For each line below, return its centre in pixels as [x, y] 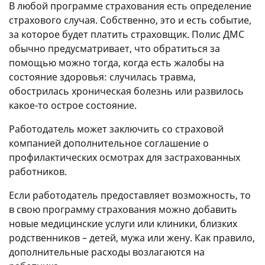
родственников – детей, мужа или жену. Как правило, [132, 238]
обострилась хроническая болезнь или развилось [126, 91]
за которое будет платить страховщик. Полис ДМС [127, 35]
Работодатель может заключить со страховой [116, 129]
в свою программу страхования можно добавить [123, 210]
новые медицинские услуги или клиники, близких [123, 224]
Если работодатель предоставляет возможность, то [130, 195]
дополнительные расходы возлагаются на [107, 252]
